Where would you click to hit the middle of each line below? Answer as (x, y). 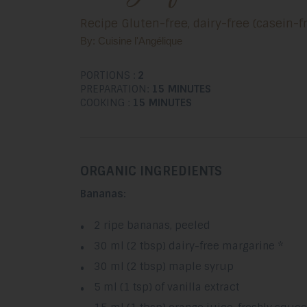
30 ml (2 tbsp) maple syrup (164, 266)
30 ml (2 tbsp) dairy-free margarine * (189, 246)
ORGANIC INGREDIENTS (151, 171)
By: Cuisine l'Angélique (131, 40)
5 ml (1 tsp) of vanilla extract (167, 287)
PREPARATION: (116, 89)
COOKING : (106, 102)
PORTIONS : (109, 75)
